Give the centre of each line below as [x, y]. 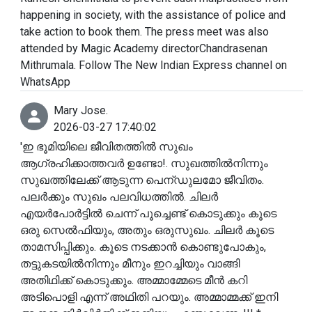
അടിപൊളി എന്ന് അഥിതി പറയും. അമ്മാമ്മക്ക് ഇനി [149, 297]
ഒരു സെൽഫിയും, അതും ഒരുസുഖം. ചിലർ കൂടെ [147, 231]
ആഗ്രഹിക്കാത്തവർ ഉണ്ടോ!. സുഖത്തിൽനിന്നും [144, 164]
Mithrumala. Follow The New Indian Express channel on [154, 65]
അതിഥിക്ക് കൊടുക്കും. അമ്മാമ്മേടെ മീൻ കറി [134, 281]
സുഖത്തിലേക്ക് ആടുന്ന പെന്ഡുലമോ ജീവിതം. [142, 180]
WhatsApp [45, 82]
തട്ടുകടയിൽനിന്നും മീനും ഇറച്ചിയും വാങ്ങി [130, 264]
